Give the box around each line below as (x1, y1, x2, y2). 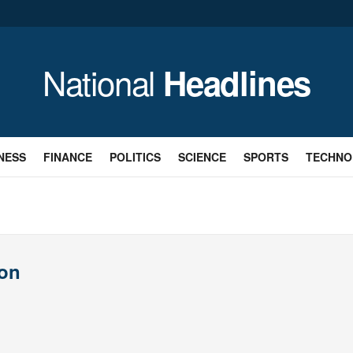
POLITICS (109, 149, 161, 165)
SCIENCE (177, 149, 226, 165)
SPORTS (243, 149, 288, 165)
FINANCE (43, 149, 92, 165)
